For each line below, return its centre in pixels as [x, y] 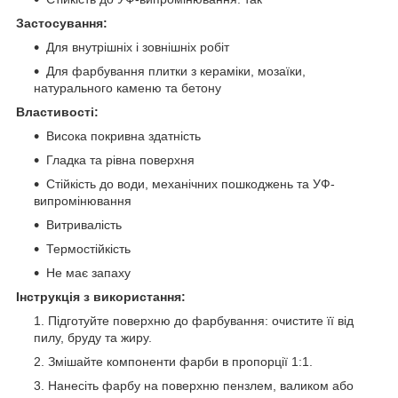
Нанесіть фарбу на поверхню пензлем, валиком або [201, 385]
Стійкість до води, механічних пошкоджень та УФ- [191, 183]
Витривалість [84, 224]
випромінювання [83, 200]
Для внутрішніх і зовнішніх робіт [138, 47]
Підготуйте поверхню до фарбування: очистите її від [201, 320]
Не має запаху [88, 272]
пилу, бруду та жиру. [93, 337]
